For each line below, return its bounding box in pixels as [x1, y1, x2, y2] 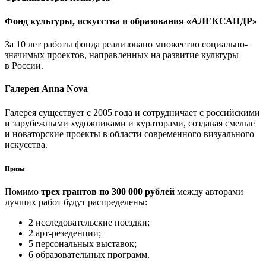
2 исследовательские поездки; [28, 217, 150, 228]
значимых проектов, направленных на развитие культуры [5, 50, 239, 60]
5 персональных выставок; [28, 239, 137, 249]
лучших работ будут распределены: [5, 197, 147, 208]
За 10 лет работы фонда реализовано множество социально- [5, 39, 248, 49]
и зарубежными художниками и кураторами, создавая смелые [5, 118, 255, 128]
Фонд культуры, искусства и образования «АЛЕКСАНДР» [5, 15, 257, 26]
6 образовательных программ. [28, 249, 150, 260]
